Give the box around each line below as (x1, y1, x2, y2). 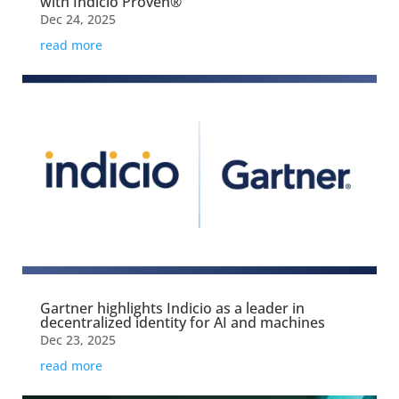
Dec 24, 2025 (39, 10, 116, 28)
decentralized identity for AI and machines (39, 312, 325, 332)
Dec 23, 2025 (39, 330, 116, 348)
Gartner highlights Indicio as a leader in (39, 297, 305, 318)
